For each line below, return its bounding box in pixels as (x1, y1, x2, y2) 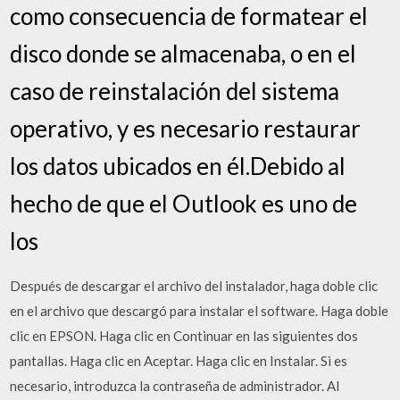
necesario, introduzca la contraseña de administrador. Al (10, 378, 340, 394)
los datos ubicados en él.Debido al (10, 152, 346, 180)
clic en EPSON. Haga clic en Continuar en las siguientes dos (10, 328, 359, 344)
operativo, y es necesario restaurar (10, 114, 362, 143)
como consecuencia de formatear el (10, 2, 369, 30)
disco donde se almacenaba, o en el (10, 39, 357, 68)
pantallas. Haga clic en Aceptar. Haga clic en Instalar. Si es (10, 353, 348, 369)
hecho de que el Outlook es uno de (10, 189, 358, 218)
